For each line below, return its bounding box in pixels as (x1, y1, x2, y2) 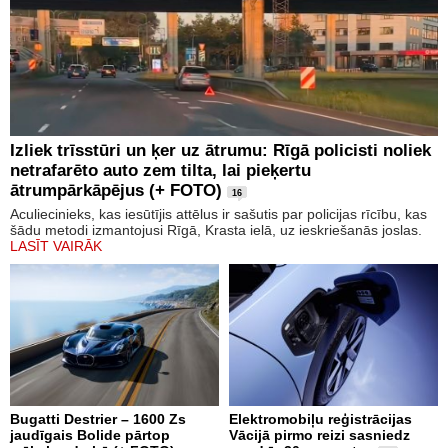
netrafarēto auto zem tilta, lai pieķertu (10, 161, 311, 181)
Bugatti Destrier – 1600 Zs (10, 411, 186, 428)
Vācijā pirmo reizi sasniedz (229, 427, 410, 444)
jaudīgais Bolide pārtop (10, 427, 170, 444)
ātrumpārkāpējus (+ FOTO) (10, 181, 222, 201)
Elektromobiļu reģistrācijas (229, 411, 412, 428)
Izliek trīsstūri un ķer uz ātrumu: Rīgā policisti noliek (10, 141, 431, 161)
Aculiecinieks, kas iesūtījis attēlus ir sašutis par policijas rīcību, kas (10, 206, 427, 223)
